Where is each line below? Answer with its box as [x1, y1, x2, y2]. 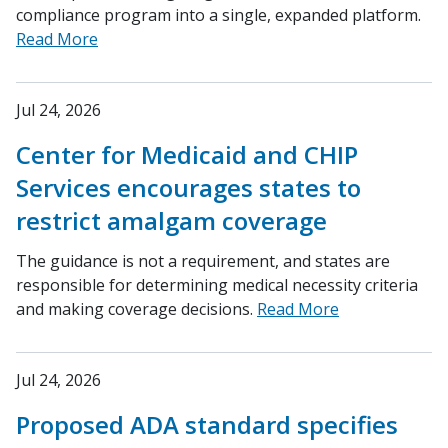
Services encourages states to [16, 171, 361, 205]
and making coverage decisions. [16, 298, 257, 321]
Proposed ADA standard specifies [16, 408, 398, 442]
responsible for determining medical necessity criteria [16, 274, 418, 297]
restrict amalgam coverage [16, 204, 327, 238]
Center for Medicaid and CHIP [16, 138, 358, 172]
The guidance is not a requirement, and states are [16, 250, 390, 273]
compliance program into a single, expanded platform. [16, 4, 421, 27]
